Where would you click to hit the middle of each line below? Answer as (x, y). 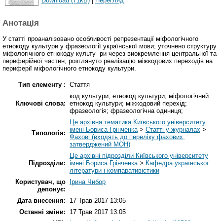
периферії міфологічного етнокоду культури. (69, 69)
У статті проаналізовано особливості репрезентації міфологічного (100, 39)
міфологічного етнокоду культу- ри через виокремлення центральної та (110, 54)
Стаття (80, 85)
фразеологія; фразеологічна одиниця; (126, 111)
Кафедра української (177, 163)
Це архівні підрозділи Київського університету (139, 156)
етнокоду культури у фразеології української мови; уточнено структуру (110, 46)
